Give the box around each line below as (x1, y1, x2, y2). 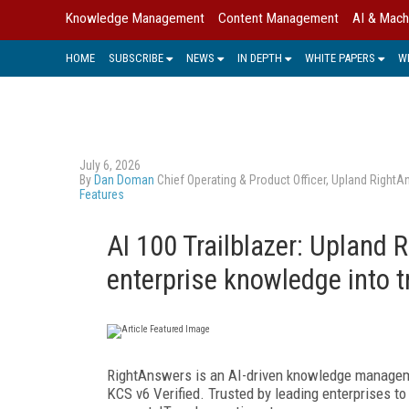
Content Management (218, 10, 339, 26)
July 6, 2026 (79, 157, 141, 173)
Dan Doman (94, 172, 154, 187)
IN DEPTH (237, 50, 282, 65)
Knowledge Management (66, 10, 204, 26)
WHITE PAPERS (305, 50, 375, 65)
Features (79, 186, 124, 202)
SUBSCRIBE (109, 50, 163, 65)
